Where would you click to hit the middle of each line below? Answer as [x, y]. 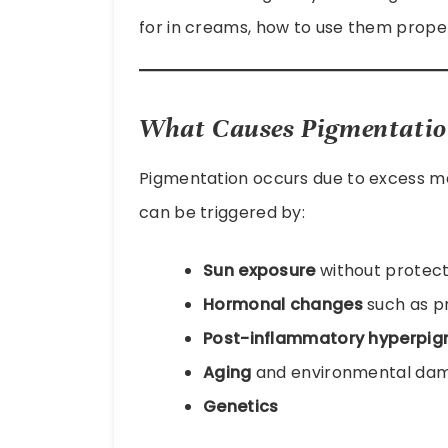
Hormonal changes [283, 304]
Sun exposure [259, 270]
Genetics [241, 406]
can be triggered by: [222, 212]
